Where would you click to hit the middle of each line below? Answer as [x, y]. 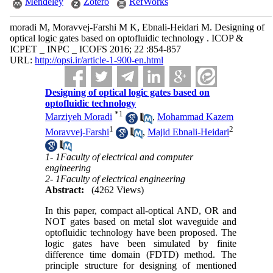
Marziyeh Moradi [79, 117]
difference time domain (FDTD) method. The [141, 254]
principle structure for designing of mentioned [141, 265]
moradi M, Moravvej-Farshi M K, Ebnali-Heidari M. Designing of [137, 27]
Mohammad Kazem [196, 117]
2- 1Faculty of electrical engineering [115, 179]
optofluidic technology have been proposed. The [141, 232]
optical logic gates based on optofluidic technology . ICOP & [126, 38]
